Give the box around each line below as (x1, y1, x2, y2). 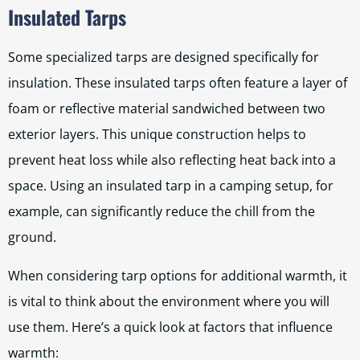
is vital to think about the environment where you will (8, 292, 329, 310)
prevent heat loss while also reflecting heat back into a (8, 151, 336, 169)
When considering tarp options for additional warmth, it (8, 267, 347, 284)
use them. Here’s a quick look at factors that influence (8, 318, 333, 336)
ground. (8, 228, 56, 246)
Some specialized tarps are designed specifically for (8, 48, 319, 66)
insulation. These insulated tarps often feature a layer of (8, 74, 347, 92)
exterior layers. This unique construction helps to (8, 125, 306, 143)
